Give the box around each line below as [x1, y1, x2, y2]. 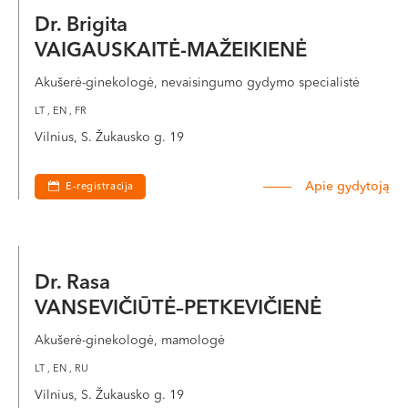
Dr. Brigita [35, 15, 133, 36]
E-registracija [66, 182, 134, 192]
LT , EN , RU [35, 364, 88, 374]
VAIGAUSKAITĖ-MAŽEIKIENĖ [35, 41, 307, 61]
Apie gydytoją [305, 180, 390, 193]
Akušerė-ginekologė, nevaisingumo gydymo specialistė [35, 76, 360, 89]
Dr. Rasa [35, 273, 116, 293]
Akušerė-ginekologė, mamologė [35, 334, 225, 347]
